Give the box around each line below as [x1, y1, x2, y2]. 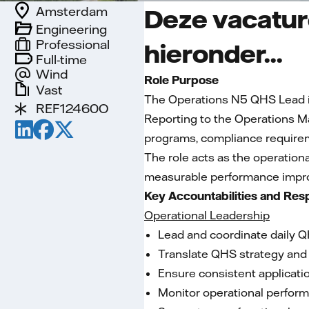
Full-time [36, 51, 87, 68]
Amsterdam [36, 3, 108, 19]
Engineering [36, 21, 107, 37]
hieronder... [144, 38, 283, 68]
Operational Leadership [144, 208, 270, 222]
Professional [36, 37, 110, 52]
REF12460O [36, 101, 108, 117]
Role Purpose [144, 73, 219, 87]
